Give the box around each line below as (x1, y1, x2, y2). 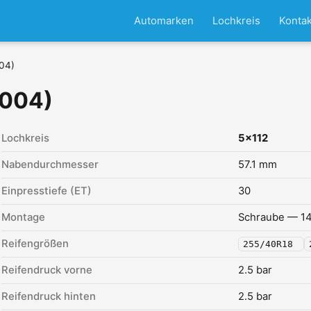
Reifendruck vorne (1, 264, 92, 276)
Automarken (133, 14, 194, 27)
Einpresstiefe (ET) (1, 185, 92, 197)
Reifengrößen (1, 237, 69, 250)
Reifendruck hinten (1, 290, 96, 303)
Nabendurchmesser (1, 158, 99, 171)
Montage (1, 211, 45, 224)
